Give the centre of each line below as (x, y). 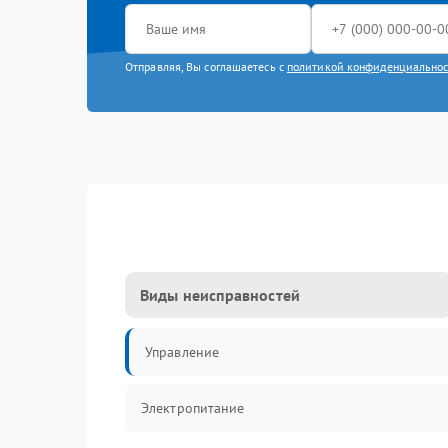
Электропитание (193, 408)
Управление (182, 352)
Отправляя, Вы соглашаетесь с (206, 66)
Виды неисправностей (220, 295)
